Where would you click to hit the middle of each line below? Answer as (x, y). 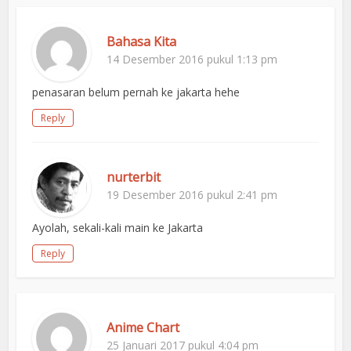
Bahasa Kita (142, 42)
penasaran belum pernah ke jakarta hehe (136, 92)
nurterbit (134, 177)
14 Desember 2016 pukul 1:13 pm (192, 60)
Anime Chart (143, 328)
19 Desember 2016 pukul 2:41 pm (192, 195)
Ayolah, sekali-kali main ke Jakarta (118, 228)
